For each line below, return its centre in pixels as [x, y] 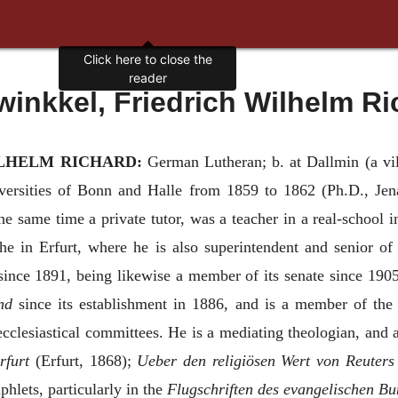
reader [147, 78]
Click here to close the [147, 60]
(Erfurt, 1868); [84, 361]
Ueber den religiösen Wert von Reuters [266, 361]
